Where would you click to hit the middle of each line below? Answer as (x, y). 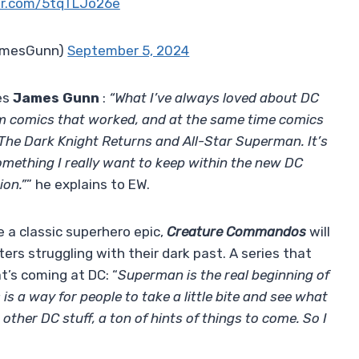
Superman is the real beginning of (224, 275)
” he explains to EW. (88, 185)
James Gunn (56, 98)
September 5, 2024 (129, 51)
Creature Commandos (236, 232)
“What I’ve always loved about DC (214, 98)
